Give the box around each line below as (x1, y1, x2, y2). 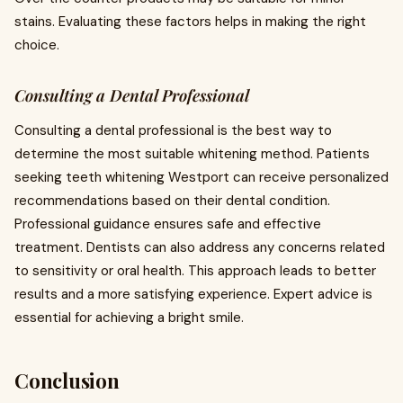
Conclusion (14, 367, 120, 394)
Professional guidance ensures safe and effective (14, 215, 321, 233)
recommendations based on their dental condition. (14, 192, 330, 210)
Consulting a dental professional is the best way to (14, 121, 332, 139)
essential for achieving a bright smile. (14, 309, 244, 327)
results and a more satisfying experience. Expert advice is (14, 285, 372, 303)
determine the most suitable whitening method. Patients (14, 145, 370, 163)
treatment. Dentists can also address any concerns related (14, 238, 385, 256)
